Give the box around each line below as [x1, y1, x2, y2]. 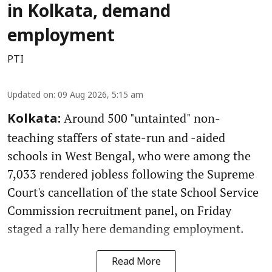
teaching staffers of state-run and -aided [7, 129, 225, 146]
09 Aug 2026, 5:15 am [58, 90, 143, 101]
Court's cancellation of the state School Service [7, 184, 259, 201]
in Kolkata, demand [7, 2, 171, 24]
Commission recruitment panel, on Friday [7, 202, 231, 219]
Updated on [7, 90, 53, 101]
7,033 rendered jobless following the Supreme [7, 166, 254, 183]
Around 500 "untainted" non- [61, 110, 220, 127]
